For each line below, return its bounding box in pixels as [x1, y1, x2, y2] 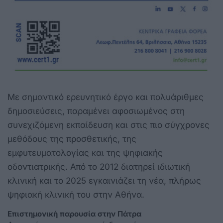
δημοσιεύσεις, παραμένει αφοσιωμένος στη [7, 106, 185, 116]
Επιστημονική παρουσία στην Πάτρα [7, 209, 141, 219]
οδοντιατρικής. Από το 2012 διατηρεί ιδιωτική [7, 161, 190, 172]
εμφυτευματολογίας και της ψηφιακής [7, 147, 163, 158]
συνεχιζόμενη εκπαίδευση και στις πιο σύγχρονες [7, 119, 210, 130]
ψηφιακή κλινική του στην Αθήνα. [7, 189, 144, 200]
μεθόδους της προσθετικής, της [7, 133, 136, 144]
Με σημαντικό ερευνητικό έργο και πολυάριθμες [7, 92, 204, 102]
